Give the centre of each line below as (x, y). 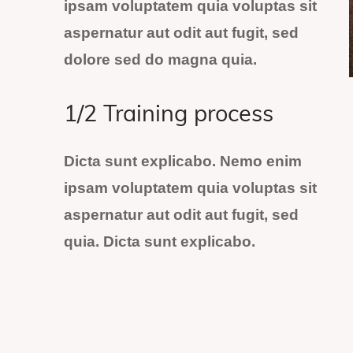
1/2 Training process (169, 116)
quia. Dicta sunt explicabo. (160, 242)
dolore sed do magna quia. (160, 59)
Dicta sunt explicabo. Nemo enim (183, 162)
